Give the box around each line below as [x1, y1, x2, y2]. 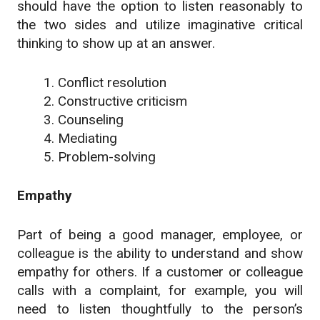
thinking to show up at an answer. [17, 35, 215, 52]
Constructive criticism [58, 92, 187, 109]
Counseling [58, 111, 124, 128]
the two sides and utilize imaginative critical [17, 16, 303, 34]
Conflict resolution [58, 74, 166, 91]
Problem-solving [58, 148, 156, 165]
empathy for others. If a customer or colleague [17, 263, 303, 280]
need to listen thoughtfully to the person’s [17, 300, 303, 317]
